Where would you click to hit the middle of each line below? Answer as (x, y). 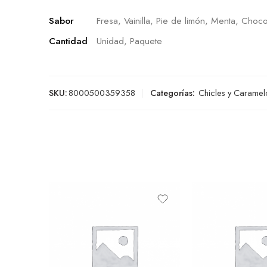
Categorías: (173, 93)
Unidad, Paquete (129, 41)
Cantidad (68, 41)
